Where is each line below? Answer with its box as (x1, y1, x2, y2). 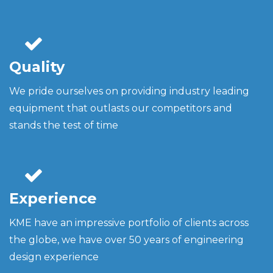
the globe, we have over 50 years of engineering (9, 234, 244, 246)
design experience (9, 251, 99, 263)
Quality (9, 58, 65, 76)
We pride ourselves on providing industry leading (9, 85, 249, 97)
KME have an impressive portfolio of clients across (9, 217, 249, 229)
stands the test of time (9, 119, 118, 131)
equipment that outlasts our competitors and (9, 102, 232, 114)
